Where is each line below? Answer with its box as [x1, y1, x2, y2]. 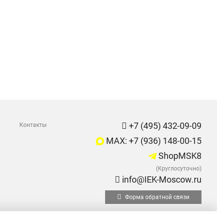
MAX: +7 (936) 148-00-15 [104, 136, 201, 146]
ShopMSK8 [156, 151, 201, 161]
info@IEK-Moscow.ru [120, 174, 201, 185]
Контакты [19, 122, 46, 128]
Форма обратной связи [124, 194, 189, 201]
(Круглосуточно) [156, 165, 201, 172]
